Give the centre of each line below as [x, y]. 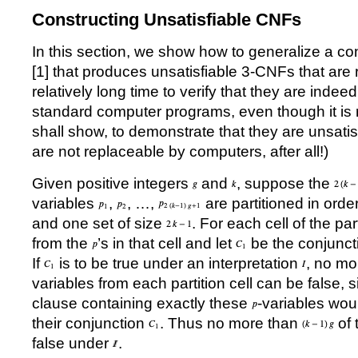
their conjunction [90, 323]
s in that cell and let [168, 243]
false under [72, 343]
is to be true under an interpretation [179, 263]
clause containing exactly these [142, 303]
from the [62, 243]
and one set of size [99, 223]
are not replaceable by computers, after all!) [180, 151]
